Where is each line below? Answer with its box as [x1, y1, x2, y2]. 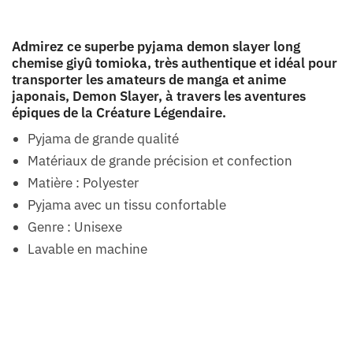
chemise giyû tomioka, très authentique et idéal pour [12, 54, 337, 72]
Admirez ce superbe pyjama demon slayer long [12, 37, 300, 55]
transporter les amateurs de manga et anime [12, 70, 286, 88]
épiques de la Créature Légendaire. [12, 103, 226, 121]
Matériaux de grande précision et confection [28, 151, 292, 169]
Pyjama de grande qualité [28, 129, 179, 147]
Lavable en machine [28, 240, 147, 258]
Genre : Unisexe [28, 217, 122, 236]
